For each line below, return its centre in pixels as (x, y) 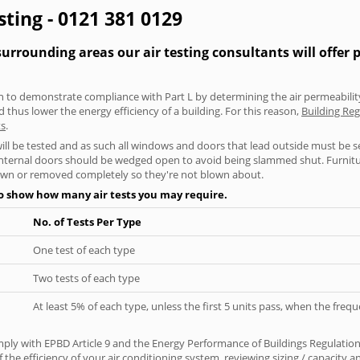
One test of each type (84, 250)
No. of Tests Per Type (87, 221)
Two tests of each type (86, 278)
